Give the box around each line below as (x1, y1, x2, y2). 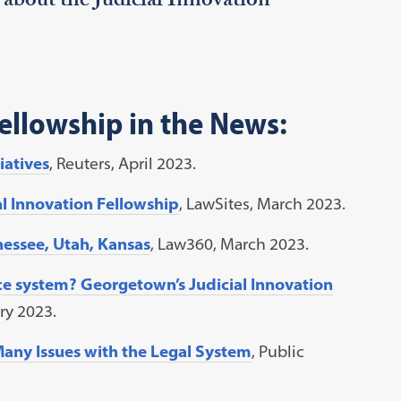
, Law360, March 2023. (149, 233, 309, 254)
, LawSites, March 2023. (178, 192, 346, 214)
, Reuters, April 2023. (48, 152, 196, 174)
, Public (251, 340, 304, 362)
